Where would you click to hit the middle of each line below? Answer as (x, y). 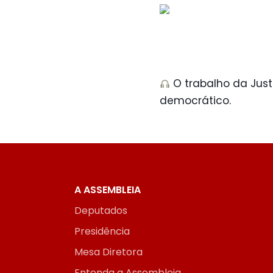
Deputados (101, 211)
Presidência (102, 232)
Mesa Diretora (108, 252)
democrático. (195, 101)
